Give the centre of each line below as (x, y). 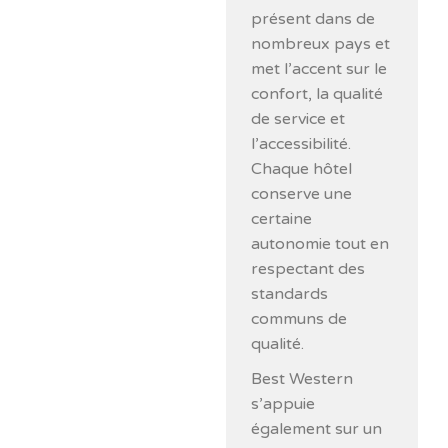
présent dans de (313, 19)
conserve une (302, 194)
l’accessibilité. (301, 144)
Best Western (302, 379)
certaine (282, 219)
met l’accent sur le (319, 69)
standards (290, 294)
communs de (299, 319)
